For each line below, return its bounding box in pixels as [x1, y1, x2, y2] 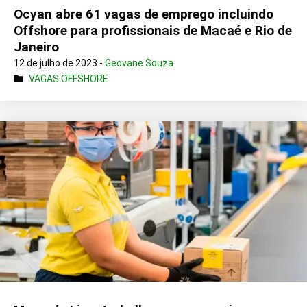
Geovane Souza [105, 58, 173, 69]
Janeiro [14, 39, 59, 56]
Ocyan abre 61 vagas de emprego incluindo [14, 6, 273, 23]
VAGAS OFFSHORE [29, 73, 108, 85]
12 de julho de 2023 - [14, 58, 105, 69]
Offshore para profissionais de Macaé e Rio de [14, 23, 292, 39]
